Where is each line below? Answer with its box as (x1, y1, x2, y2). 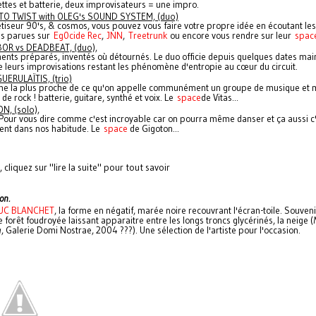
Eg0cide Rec (54, 30, 102, 42)
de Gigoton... (128, 123, 179, 135)
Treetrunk (128, 30, 168, 42)
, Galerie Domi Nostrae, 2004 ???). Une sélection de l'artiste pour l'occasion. (1, 224, 300, 236)
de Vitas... (201, 92, 238, 104)
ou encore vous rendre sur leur (168, 30, 295, 42)
